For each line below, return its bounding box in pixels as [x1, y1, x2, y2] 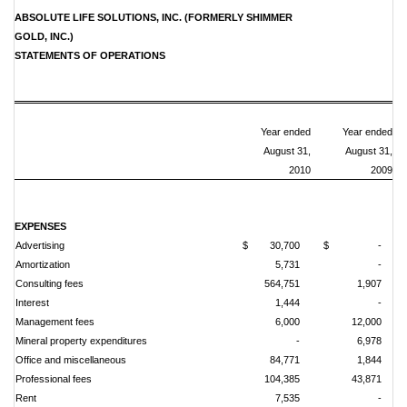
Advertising [15, 240, 65, 251]
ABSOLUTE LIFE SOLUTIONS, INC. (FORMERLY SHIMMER [15, 12, 293, 23]
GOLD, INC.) [15, 31, 74, 42]
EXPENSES [15, 221, 66, 232]
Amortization [15, 259, 70, 270]
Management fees [15, 316, 94, 327]
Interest [15, 297, 49, 308]
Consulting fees [15, 278, 84, 289]
